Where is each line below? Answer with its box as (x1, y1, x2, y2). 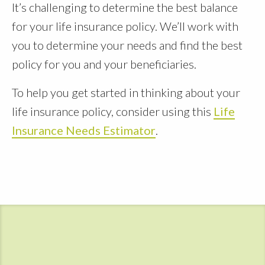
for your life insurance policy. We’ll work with (12, 19, 238, 34)
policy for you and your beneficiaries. (12, 57, 196, 72)
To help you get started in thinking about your (12, 85, 240, 100)
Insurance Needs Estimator (12, 123, 156, 138)
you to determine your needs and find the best (12, 38, 243, 53)
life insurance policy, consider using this (12, 104, 214, 119)
